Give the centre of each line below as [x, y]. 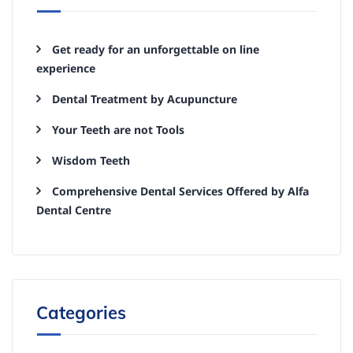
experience [66, 68]
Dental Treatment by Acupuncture [145, 99]
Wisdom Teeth [91, 160]
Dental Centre [74, 210]
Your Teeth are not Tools [118, 130]
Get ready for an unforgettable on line [156, 49]
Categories [81, 313]
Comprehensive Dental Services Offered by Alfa [180, 191]
